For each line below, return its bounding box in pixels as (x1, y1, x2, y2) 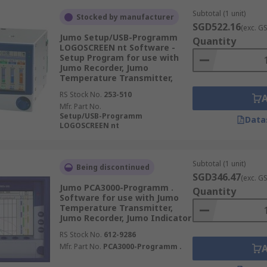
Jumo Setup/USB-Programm (59, 32, 178, 43)
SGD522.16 (192, 20, 241, 33)
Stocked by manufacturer (76, 12, 174, 22)
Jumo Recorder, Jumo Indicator (59, 212, 191, 223)
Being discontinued (76, 162, 150, 172)
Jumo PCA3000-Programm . (59, 182, 173, 193)
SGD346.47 (192, 170, 241, 184)
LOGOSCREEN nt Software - (59, 42, 175, 53)
